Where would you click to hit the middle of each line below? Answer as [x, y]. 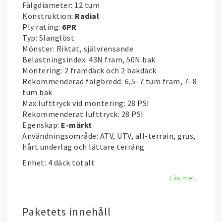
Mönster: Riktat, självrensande [78, 49]
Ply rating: [42, 27]
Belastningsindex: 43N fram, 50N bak [89, 59]
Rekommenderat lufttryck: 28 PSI [83, 114]
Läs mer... [185, 178]
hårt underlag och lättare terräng [83, 147]
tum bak [37, 92]
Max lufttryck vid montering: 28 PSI [86, 103]
